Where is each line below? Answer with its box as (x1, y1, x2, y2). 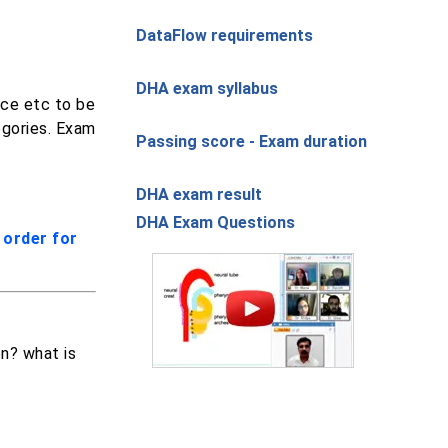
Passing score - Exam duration (136, 132, 367, 151)
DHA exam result (136, 185, 262, 204)
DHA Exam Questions (136, 213, 295, 232)
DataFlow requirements (136, 26, 313, 45)
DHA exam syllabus (136, 79, 278, 98)
